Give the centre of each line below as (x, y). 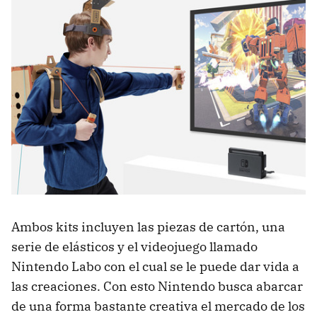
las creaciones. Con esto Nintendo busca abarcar (157, 286)
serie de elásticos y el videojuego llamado (134, 246)
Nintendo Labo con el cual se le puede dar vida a (155, 266)
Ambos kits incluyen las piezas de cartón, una (148, 226)
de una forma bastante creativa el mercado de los (158, 306)
